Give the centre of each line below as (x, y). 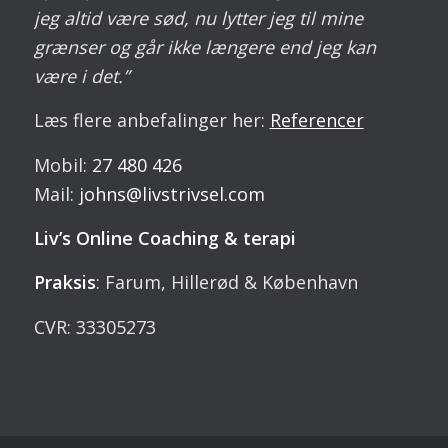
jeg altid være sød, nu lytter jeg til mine (198, 18)
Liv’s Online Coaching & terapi (164, 237)
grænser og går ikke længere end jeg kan (204, 47)
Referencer (316, 120)
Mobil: (62, 164)
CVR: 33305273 (94, 326)
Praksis (64, 282)
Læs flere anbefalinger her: (151, 120)
